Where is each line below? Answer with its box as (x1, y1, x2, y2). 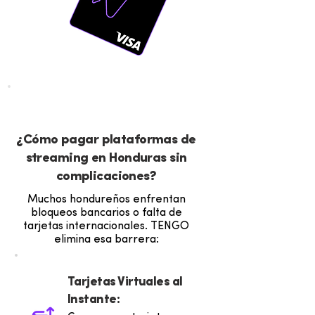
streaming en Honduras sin (25, 152, 187, 165)
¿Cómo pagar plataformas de (16, 134, 196, 147)
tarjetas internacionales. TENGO (23, 221, 189, 232)
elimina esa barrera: (53, 234, 159, 245)
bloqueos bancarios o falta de (30, 207, 182, 219)
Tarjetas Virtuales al (67, 276, 183, 289)
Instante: (67, 293, 120, 307)
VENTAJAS (91, 108, 122, 116)
